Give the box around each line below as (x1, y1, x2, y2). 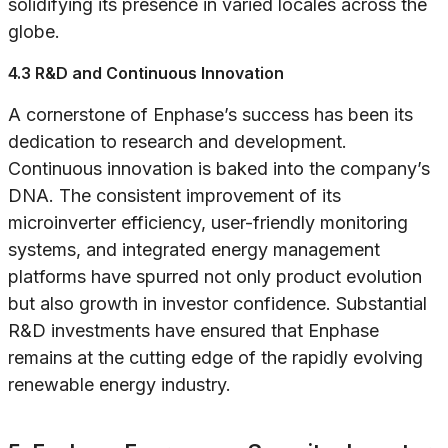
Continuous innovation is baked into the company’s (8, 158, 430, 180)
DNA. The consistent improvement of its (8, 185, 341, 207)
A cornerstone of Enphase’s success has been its (8, 104, 413, 126)
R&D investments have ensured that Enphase (8, 320, 379, 342)
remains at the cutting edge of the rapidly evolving (8, 347, 423, 369)
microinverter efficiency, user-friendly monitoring (8, 212, 408, 234)
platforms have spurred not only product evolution (8, 266, 422, 288)
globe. (8, 21, 60, 43)
